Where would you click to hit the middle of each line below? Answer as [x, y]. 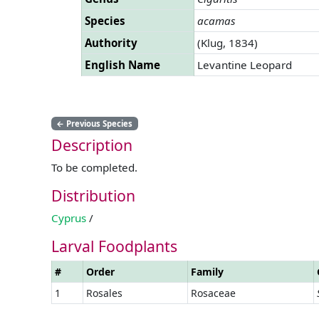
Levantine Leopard [245, 64]
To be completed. [94, 167]
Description [92, 145]
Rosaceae [213, 293]
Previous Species [99, 123]
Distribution [93, 195]
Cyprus [69, 218]
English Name [122, 64]
